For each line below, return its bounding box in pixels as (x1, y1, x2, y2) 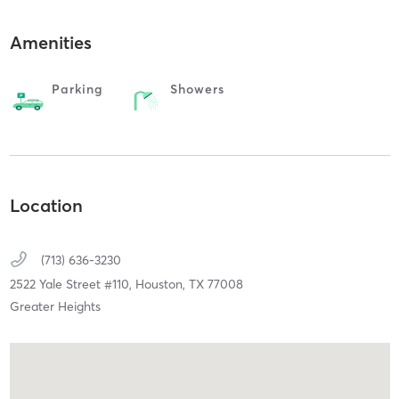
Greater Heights (9, 298, 101, 315)
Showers (169, 80, 224, 97)
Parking (51, 80, 103, 97)
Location (9, 194, 83, 217)
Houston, (134, 276, 189, 293)
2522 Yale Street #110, (9, 276, 135, 293)
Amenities (9, 30, 92, 53)
